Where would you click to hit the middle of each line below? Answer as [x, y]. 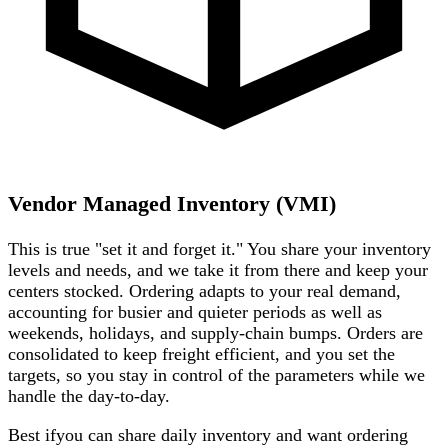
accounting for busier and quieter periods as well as [195, 311]
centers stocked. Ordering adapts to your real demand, [204, 290]
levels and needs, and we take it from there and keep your [218, 269]
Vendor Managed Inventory [142, 204]
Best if [32, 435]
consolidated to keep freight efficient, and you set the [201, 353]
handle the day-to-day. [89, 395]
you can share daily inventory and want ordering [232, 435]
